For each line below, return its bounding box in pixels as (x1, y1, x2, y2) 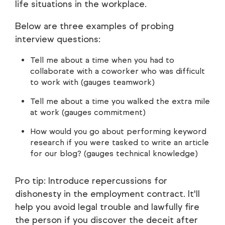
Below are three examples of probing (15, 21, 174, 32)
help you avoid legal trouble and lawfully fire (15, 201, 199, 213)
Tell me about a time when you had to (30, 55, 174, 65)
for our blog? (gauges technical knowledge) (30, 149, 198, 159)
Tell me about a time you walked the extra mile (30, 96, 210, 106)
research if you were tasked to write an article (30, 138, 209, 148)
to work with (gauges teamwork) (30, 77, 155, 87)
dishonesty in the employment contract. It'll (15, 188, 200, 200)
